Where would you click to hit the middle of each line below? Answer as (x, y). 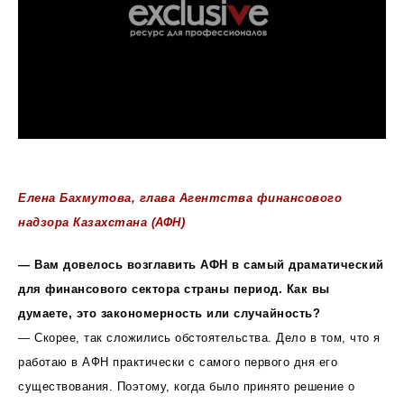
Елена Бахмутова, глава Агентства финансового (180, 197)
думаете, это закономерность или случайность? (169, 313)
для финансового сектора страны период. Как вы (174, 289)
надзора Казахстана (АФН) (101, 222)
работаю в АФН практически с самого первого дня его (178, 362)
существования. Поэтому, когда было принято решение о (186, 386)
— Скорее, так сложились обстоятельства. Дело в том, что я (199, 337)
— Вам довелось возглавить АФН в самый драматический (201, 264)
